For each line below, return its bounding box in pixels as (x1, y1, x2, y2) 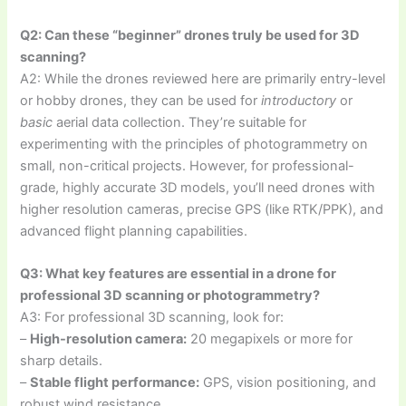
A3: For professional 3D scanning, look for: (20, 309, 285, 326)
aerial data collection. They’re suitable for (53, 113, 307, 130)
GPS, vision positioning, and (199, 374, 377, 391)
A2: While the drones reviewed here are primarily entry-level (20, 70, 386, 87)
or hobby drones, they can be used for (20, 92, 262, 109)
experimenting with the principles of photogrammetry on (20, 135, 369, 152)
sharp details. (20, 353, 103, 370)
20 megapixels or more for (187, 331, 353, 348)
